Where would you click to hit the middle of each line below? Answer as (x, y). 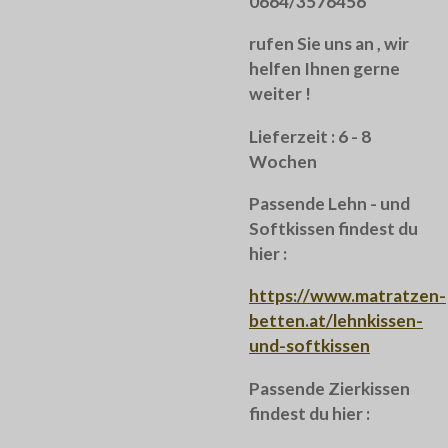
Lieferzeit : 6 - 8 (310, 136)
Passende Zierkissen (329, 388)
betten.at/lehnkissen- (336, 321)
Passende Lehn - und (329, 203)
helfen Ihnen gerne (324, 69)
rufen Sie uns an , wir (329, 44)
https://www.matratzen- (347, 296)
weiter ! (280, 94)
